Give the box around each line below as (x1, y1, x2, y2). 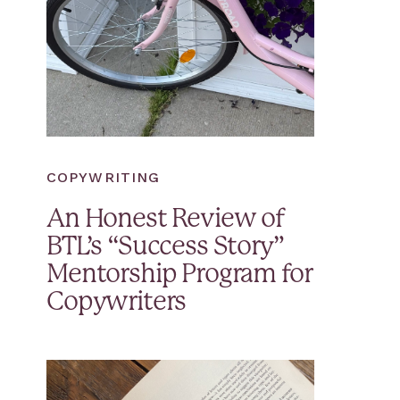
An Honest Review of (46, 207, 285, 232)
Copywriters (46, 290, 187, 315)
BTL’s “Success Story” (46, 235, 284, 260)
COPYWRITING (46, 169, 161, 186)
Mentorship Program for (46, 262, 312, 287)
